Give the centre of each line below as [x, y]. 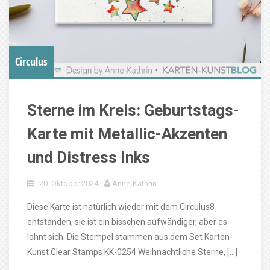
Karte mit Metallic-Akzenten [127, 134]
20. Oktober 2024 [69, 184]
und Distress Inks [89, 157]
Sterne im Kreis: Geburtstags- [133, 110]
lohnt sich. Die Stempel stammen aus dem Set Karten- [130, 237]
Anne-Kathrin [134, 184]
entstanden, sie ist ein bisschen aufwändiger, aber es [127, 222]
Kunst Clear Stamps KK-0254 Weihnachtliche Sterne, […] [132, 252]
